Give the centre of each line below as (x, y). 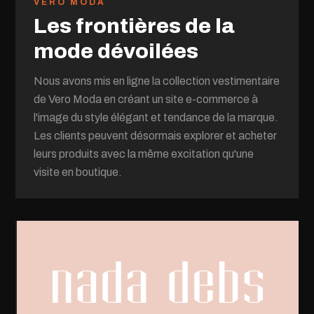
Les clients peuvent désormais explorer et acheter (156, 135)
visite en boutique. (78, 172)
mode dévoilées (116, 51)
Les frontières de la (135, 26)
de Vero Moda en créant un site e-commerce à (146, 99)
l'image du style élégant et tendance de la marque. (156, 117)
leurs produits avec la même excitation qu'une (144, 153)
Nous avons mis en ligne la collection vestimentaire (157, 81)
